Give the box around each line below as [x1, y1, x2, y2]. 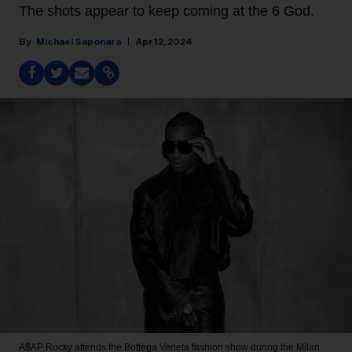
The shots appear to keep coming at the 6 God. [19, 3, 314, 19]
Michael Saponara [36, 37, 121, 46]
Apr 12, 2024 [136, 37, 192, 46]
